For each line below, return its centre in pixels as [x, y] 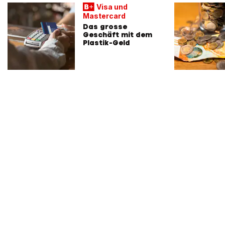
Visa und [112, 7]
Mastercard [104, 16]
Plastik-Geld [106, 42]
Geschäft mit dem [118, 34]
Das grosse [105, 26]
